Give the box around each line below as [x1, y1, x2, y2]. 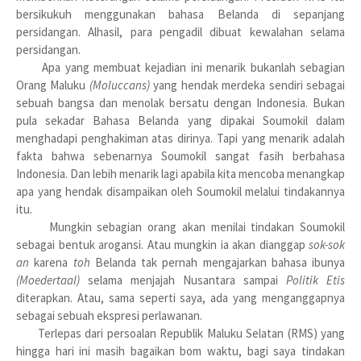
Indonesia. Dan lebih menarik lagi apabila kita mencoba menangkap [16, 166, 345, 181]
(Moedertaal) [16, 272, 80, 288]
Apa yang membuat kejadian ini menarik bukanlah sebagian [16, 60, 345, 75]
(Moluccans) [89, 77, 150, 93]
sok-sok [309, 237, 345, 252]
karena [34, 255, 73, 270]
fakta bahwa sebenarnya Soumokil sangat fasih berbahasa [16, 148, 345, 164]
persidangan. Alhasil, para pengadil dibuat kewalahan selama [16, 24, 345, 39]
